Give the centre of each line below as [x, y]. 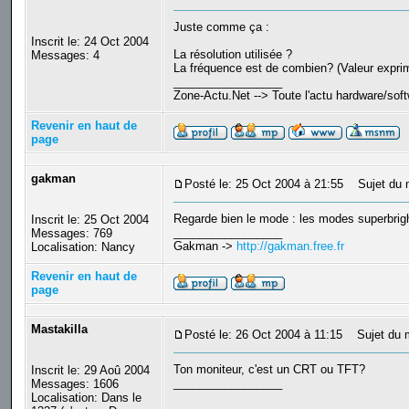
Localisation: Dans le [86, 398]
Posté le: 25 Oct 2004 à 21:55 [263, 184]
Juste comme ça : [221, 27]
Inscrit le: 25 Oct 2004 [89, 220]
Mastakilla [59, 330]
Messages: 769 [71, 234]
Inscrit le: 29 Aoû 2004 [90, 371]
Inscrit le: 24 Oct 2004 [89, 42]
